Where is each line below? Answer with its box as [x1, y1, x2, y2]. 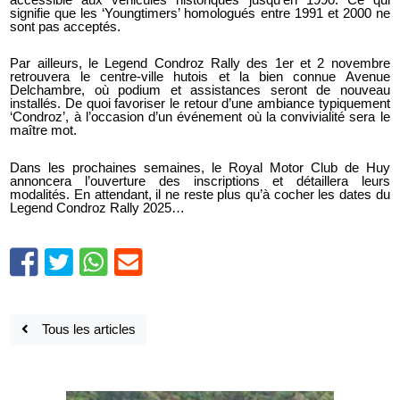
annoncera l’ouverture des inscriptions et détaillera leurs [10, 174, 390, 189]
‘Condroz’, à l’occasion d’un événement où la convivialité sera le [10, 110, 390, 125]
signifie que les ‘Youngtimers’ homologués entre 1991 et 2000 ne [10, 5, 390, 21]
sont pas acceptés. [10, 19, 121, 34]
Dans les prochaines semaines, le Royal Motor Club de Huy [10, 161, 390, 176]
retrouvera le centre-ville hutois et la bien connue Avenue [10, 70, 390, 85]
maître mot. [10, 123, 78, 138]
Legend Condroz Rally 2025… [10, 201, 186, 216]
